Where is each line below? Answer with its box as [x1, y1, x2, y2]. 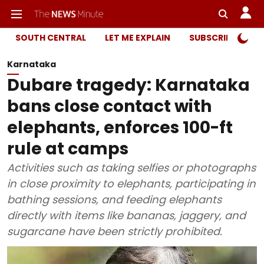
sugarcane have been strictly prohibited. [7, 224, 222, 239]
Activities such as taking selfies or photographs [7, 160, 256, 175]
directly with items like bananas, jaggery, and [7, 208, 246, 223]
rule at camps [7, 137, 128, 160]
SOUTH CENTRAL [15, 32, 86, 44]
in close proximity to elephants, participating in [7, 176, 256, 191]
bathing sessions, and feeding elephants [7, 192, 222, 207]
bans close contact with [7, 95, 212, 118]
